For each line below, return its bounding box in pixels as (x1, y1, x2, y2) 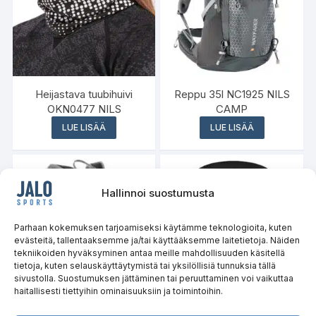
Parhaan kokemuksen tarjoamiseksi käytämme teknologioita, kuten (14, 222, 292, 233)
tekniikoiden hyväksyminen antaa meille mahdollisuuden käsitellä (14, 248, 285, 258)
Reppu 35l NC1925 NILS (174, 87, 290, 102)
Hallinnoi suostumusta (102, 186, 214, 200)
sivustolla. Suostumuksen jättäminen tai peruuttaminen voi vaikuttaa (14, 273, 293, 284)
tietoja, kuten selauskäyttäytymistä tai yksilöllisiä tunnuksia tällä (14, 260, 276, 271)
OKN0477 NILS (47, 102, 121, 116)
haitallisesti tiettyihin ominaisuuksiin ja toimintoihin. (14, 286, 223, 296)
